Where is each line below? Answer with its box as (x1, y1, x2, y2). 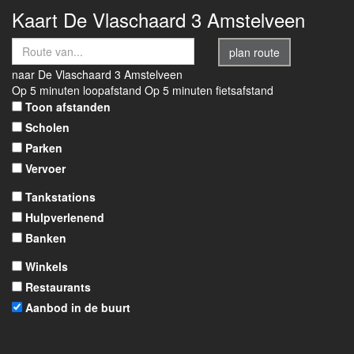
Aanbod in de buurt (25, 299, 130, 315)
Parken (25, 140, 62, 156)
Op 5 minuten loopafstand (12, 82, 141, 98)
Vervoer (25, 160, 66, 176)
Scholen (25, 119, 70, 135)
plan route (229, 44, 281, 60)
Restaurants (25, 279, 91, 295)
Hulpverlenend (25, 209, 104, 225)
